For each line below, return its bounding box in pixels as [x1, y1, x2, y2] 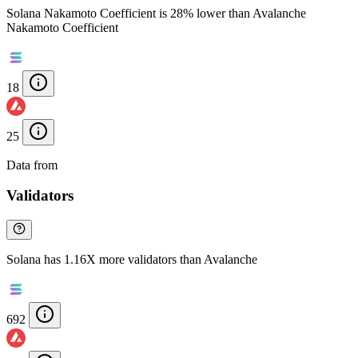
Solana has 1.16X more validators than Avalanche [6, 253, 257, 267]
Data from [6, 157, 61, 172]
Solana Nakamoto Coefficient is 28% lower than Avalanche [6, 6, 306, 20]
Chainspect [61, 157, 117, 172]
